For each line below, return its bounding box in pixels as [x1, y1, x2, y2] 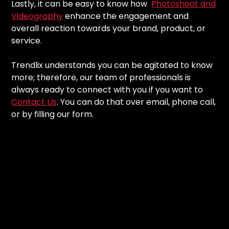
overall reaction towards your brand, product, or [11, 22, 206, 34]
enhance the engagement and [63, 10, 189, 22]
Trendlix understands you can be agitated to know [11, 59, 213, 71]
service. [11, 34, 42, 47]
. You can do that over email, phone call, [57, 96, 216, 108]
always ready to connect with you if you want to [11, 83, 203, 96]
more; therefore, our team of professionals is [11, 71, 191, 83]
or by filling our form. [11, 108, 96, 120]
